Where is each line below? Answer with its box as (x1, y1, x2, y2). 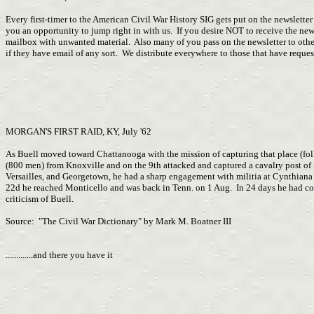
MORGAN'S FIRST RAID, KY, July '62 (6, 126, 151, 137)
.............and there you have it (6, 250, 113, 260)
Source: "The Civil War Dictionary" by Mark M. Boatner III (6, 216, 231, 226)
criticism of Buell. (6, 193, 74, 204)
